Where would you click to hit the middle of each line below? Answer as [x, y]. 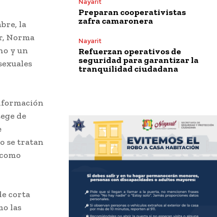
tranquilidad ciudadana [128, 69]
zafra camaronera [116, 21]
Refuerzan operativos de [130, 51]
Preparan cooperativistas [132, 12]
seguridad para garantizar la [139, 60]
